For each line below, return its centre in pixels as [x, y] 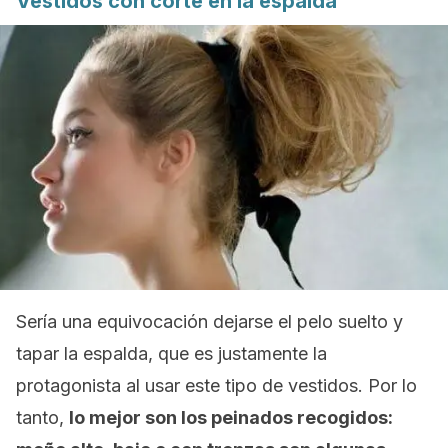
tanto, [42, 417]
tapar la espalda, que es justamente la [171, 353]
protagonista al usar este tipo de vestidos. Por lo [216, 385]
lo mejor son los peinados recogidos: [231, 417]
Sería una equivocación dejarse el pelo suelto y [209, 321]
